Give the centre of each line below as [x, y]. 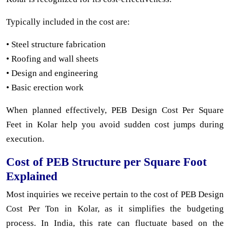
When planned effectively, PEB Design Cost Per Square [115, 110]
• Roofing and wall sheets [52, 59]
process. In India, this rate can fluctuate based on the [115, 223]
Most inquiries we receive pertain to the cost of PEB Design [115, 194]
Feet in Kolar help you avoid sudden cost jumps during [115, 124]
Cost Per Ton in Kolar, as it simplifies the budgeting [115, 208]
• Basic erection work [45, 87]
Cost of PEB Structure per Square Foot [107, 161]
